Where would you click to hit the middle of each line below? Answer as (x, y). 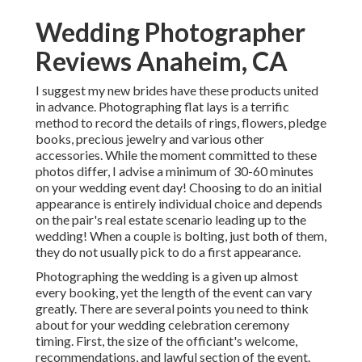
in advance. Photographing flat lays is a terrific (162, 107)
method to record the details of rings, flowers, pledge (181, 123)
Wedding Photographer (170, 32)
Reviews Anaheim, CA (162, 61)
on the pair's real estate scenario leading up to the (171, 220)
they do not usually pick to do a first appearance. (168, 252)
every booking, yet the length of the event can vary (174, 293)
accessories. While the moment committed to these (176, 155)
